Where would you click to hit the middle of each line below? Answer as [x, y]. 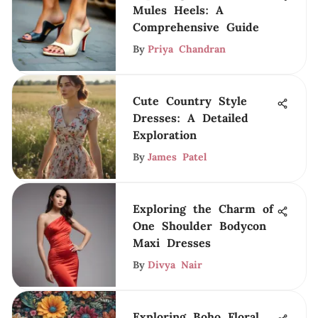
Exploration [165, 135]
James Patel [177, 157]
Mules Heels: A [178, 10]
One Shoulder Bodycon [199, 226]
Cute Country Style [190, 101]
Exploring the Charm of [203, 209]
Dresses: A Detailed [191, 118]
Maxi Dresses [172, 243]
